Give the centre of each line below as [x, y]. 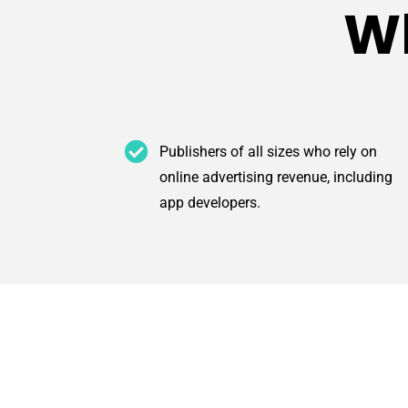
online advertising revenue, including [275, 178]
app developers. [209, 203]
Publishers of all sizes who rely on [268, 152]
